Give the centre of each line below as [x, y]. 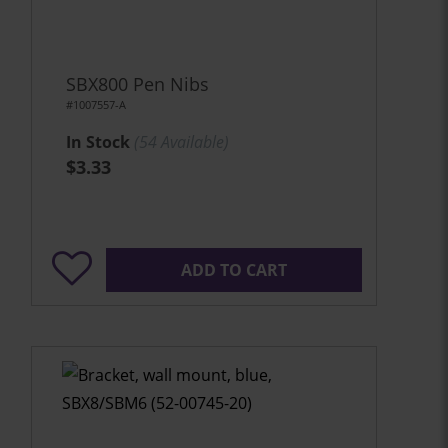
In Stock [98, 142]
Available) [193, 142]
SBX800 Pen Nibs [137, 84]
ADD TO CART [234, 270]
